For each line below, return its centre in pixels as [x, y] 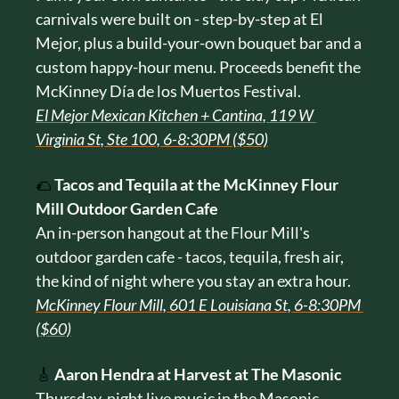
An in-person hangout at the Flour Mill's [173, 232]
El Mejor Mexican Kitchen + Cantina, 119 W [175, 114]
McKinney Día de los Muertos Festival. [168, 90]
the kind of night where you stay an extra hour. [193, 280]
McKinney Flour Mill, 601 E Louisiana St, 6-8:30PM [198, 304]
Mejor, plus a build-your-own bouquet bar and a [199, 42]
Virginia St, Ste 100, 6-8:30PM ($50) [152, 138]
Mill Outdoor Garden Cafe [127, 208]
